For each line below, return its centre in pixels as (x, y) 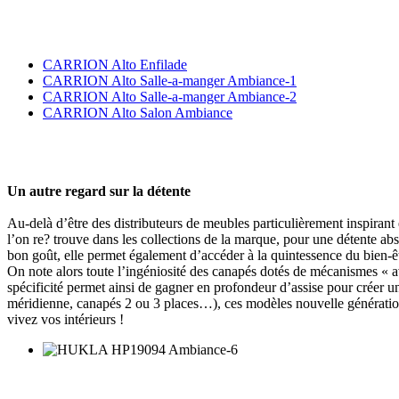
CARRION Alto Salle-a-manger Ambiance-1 (170, 81)
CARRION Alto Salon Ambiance (138, 113)
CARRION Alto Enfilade (115, 65)
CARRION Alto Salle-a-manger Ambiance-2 (170, 97)
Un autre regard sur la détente (99, 191)
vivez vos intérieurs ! (65, 320)
